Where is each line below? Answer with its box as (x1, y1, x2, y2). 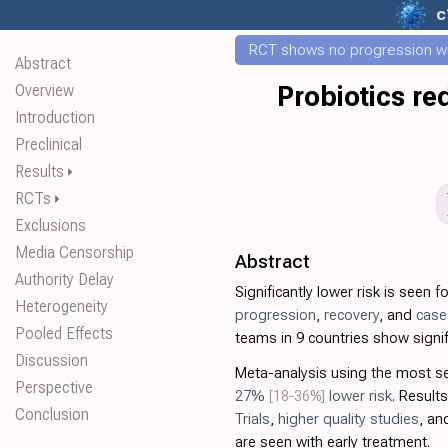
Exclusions (15, 216, 86, 235)
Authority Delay (15, 270, 114, 289)
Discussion (15, 351, 88, 370)
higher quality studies (277, 410, 419, 428)
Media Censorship (15, 243, 134, 262)
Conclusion (15, 405, 89, 424)
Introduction (15, 108, 95, 127)
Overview (15, 81, 74, 100)
